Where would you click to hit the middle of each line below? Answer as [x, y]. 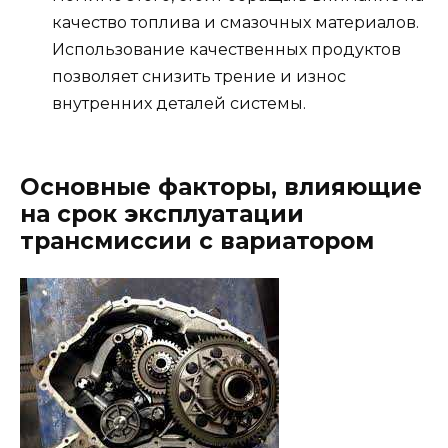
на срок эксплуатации [162, 214]
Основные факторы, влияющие [221, 187]
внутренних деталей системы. [179, 104]
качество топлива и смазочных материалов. [235, 23]
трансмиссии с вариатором [197, 241]
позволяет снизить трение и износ [199, 77]
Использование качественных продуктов [226, 50]
